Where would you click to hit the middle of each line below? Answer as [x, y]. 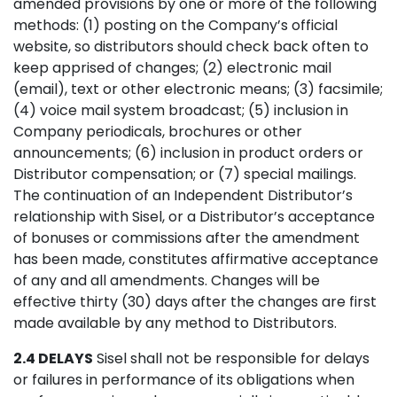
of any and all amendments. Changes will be [167, 280]
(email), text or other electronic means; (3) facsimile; [198, 89]
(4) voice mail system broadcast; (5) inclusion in [181, 110]
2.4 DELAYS [53, 358]
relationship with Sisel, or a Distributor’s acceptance [194, 217]
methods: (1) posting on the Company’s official [175, 25]
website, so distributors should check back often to [191, 47]
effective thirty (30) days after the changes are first [195, 302]
